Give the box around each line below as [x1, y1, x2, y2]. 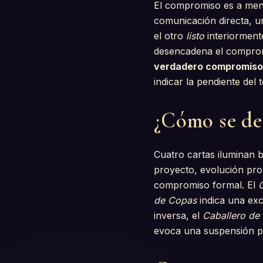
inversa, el [154, 209, 203, 221]
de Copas [154, 194, 197, 206]
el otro [154, 29, 186, 42]
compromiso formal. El [154, 178, 258, 191]
